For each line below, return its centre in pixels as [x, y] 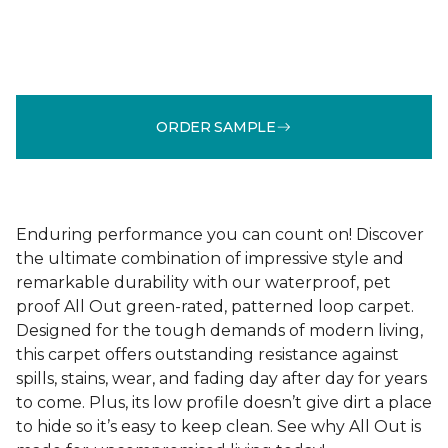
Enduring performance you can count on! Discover [220, 234]
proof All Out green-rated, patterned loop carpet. [215, 306]
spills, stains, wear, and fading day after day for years [221, 378]
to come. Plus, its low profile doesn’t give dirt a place [224, 402]
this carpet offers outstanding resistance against [207, 354]
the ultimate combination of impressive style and [210, 258]
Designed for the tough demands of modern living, [219, 330]
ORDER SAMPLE [216, 126]
